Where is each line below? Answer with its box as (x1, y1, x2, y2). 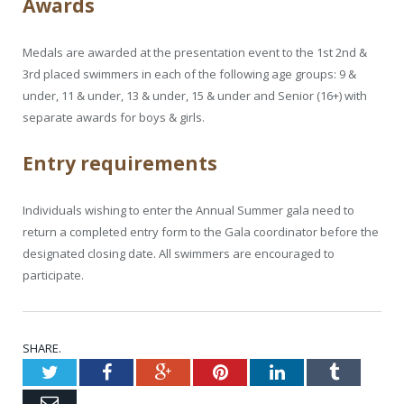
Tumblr (337, 362, 392, 381)
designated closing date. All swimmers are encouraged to (23, 244, 335, 262)
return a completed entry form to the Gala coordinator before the (23, 223, 379, 240)
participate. (23, 266, 84, 283)
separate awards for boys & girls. (23, 108, 205, 125)
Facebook (110, 362, 181, 381)
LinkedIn (283, 362, 351, 381)
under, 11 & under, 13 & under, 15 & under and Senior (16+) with (23, 87, 367, 104)
